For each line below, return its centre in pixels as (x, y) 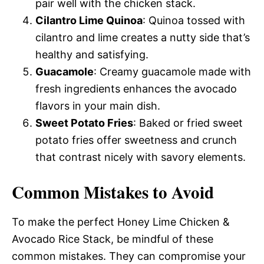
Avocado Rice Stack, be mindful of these (113, 239)
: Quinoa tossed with (194, 20)
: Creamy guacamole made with (172, 71)
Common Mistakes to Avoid (113, 192)
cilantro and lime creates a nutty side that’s (143, 37)
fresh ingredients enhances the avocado (136, 88)
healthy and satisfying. (92, 54)
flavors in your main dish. (98, 105)
